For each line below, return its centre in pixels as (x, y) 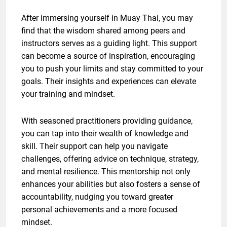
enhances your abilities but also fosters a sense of (111, 184)
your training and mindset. (68, 94)
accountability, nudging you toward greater (97, 197)
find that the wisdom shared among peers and (103, 31)
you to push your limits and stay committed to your (112, 69)
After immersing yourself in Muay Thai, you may (107, 18)
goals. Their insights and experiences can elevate (109, 82)
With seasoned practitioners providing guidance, (107, 121)
